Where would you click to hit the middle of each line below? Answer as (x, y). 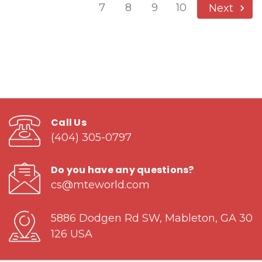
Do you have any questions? (123, 170)
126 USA (72, 234)
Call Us (69, 123)
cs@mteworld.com (100, 185)
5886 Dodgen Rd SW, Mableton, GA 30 (152, 218)
